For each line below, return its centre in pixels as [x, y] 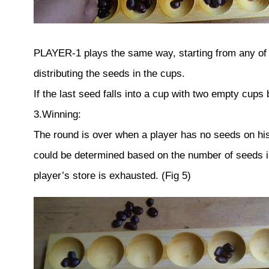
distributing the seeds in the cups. [109, 73]
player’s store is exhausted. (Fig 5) [112, 175]
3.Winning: [57, 114]
